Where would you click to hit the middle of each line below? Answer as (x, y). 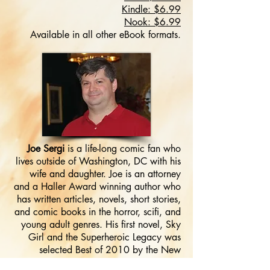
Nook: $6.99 (152, 22)
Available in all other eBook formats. (105, 35)
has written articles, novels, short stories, (99, 199)
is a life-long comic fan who (123, 149)
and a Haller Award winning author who (97, 187)
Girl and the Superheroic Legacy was (105, 237)
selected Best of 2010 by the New (110, 250)
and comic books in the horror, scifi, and (98, 212)
